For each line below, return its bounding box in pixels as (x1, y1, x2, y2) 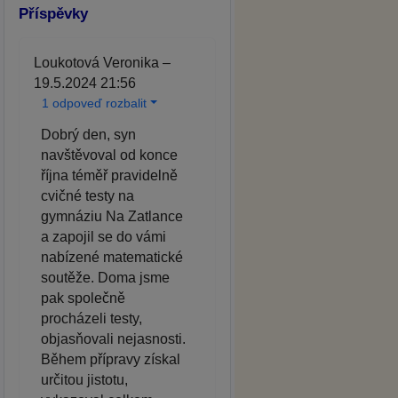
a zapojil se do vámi (41, 228, 166, 244)
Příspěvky (19, 4, 88, 23)
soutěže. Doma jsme (41, 269, 170, 285)
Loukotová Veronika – (34, 54, 171, 70)
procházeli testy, (41, 310, 142, 326)
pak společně (41, 290, 125, 306)
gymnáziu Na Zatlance (41, 208, 183, 224)
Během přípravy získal (41, 351, 180, 367)
